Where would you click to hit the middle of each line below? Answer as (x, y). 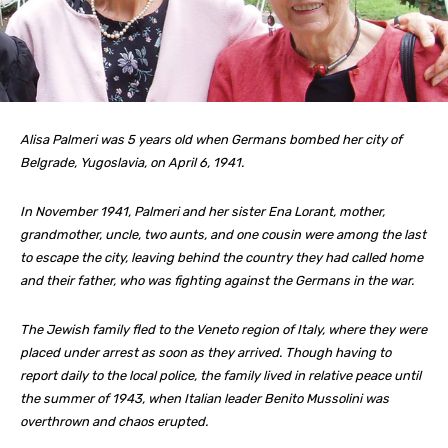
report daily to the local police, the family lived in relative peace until (220, 376)
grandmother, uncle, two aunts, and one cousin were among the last (223, 235)
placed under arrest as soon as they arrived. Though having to (205, 353)
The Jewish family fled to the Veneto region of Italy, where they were (223, 330)
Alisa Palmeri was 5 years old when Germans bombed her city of (211, 140)
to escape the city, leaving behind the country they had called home (221, 258)
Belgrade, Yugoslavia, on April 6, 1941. (132, 163)
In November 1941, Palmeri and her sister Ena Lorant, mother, (202, 212)
